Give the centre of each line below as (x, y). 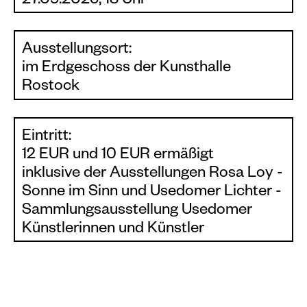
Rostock (51, 87)
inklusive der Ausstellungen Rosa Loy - (152, 174)
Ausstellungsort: (77, 50)
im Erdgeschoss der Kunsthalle (126, 69)
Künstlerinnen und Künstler (113, 230)
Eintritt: (47, 137)
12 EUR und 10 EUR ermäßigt (118, 156)
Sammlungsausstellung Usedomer (137, 211)
